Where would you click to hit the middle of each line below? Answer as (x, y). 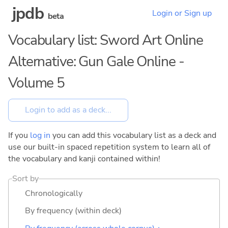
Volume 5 (37, 83)
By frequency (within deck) (73, 211)
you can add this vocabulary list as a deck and (133, 135)
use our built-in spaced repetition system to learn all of (109, 147)
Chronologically (54, 193)
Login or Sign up (182, 13)
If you (19, 135)
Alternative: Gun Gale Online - (96, 62)
